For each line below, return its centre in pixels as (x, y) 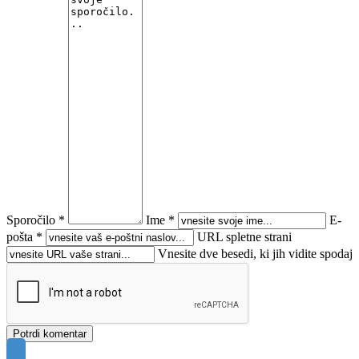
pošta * (24, 236)
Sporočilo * (36, 220)
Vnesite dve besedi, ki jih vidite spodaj (255, 253)
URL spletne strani (244, 236)
